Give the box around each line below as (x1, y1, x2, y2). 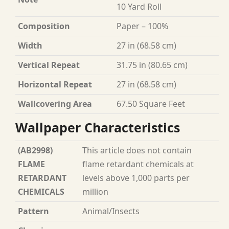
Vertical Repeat (18, 59, 80, 71)
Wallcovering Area (18, 98, 92, 109)
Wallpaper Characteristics (15, 119, 180, 136)
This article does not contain (82, 145, 192, 156)
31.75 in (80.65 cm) (117, 59, 188, 71)
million (82, 186, 108, 197)
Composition (18, 20, 70, 32)
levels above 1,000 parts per (82, 172, 190, 184)
